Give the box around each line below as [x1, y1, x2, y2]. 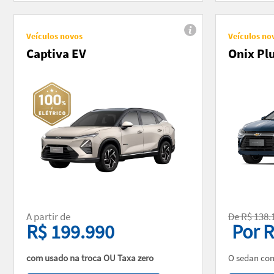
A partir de [26, 209, 72, 223]
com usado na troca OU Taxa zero [26, 251, 155, 264]
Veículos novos [26, 30, 83, 42]
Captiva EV [26, 45, 86, 62]
